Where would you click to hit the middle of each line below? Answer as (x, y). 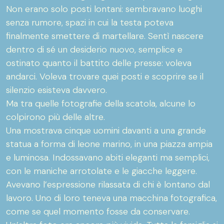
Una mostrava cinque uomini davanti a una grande (106, 130)
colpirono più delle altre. (55, 117)
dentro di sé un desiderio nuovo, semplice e (94, 49)
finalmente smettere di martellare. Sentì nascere (105, 36)
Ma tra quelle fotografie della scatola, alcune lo (101, 103)
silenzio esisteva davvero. (56, 90)
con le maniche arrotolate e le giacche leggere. (101, 171)
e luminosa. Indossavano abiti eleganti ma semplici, (108, 157)
